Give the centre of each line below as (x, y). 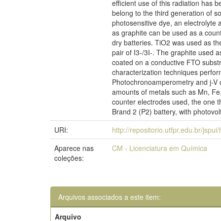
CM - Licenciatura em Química (160, 148)
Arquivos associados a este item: (110, 197)
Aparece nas (74, 148)
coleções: (69, 158)
